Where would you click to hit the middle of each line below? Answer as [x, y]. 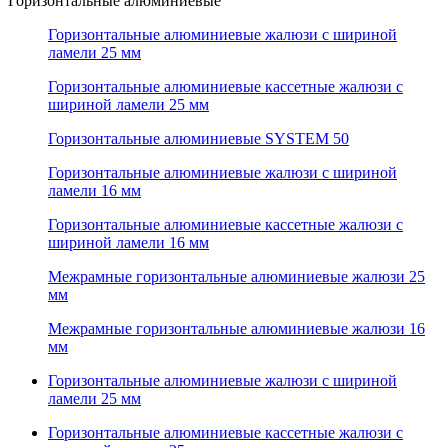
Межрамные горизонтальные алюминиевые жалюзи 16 [236, 328]
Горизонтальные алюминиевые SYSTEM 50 [198, 138]
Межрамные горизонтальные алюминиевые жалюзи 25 [236, 276]
